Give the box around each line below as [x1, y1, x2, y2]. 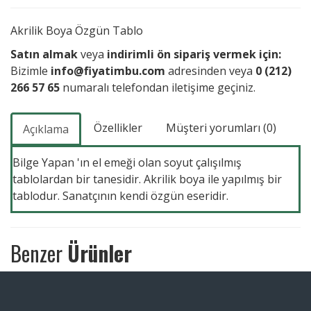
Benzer [10, 237, 67, 269]
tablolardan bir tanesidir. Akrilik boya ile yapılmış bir [12, 171, 282, 187]
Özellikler [94, 119, 142, 135]
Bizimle [10, 62, 51, 78]
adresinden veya [165, 62, 255, 78]
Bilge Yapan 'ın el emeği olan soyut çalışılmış [12, 154, 242, 170]
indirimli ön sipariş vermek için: [107, 46, 281, 62]
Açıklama [23, 121, 69, 137]
